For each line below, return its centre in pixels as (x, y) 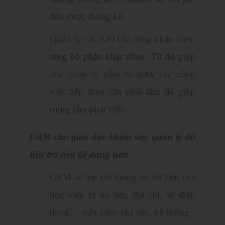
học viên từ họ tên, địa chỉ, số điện (123, 195)
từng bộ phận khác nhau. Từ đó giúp (123, 57)
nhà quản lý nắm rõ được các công (123, 74)
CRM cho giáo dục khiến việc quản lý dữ (113, 137)
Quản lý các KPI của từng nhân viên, (123, 39)
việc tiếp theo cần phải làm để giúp (123, 92)
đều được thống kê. (88, 17)
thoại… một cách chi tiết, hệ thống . (123, 212)
